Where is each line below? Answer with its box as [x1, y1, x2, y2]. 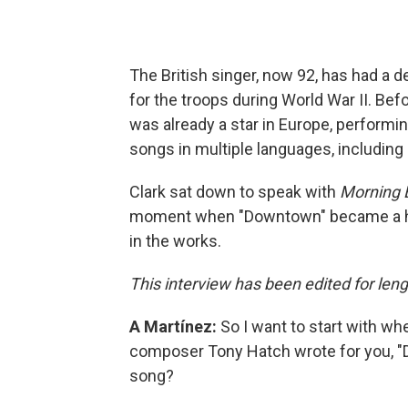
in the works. [129, 231, 221, 251]
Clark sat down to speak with [129, 182, 340, 202]
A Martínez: [129, 317, 220, 337]
